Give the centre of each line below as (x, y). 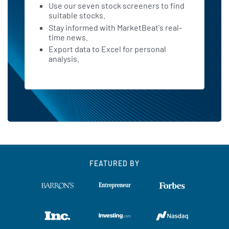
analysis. (64, 59)
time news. (68, 37)
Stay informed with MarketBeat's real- (116, 27)
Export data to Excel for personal (108, 49)
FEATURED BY (114, 163)
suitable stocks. (77, 15)
